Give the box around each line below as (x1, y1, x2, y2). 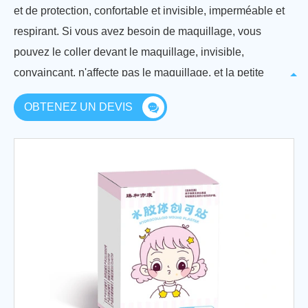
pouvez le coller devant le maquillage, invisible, (14, 46, 244, 58)
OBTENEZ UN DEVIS (24, 101, 135, 113)
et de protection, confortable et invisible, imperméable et (14, 5, 285, 17)
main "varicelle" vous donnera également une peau (14, 87, 263, 100)
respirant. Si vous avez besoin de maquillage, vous (14, 25, 261, 38)
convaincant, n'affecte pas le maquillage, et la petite (14, 67, 264, 79)
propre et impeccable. (14, 108, 119, 120)
